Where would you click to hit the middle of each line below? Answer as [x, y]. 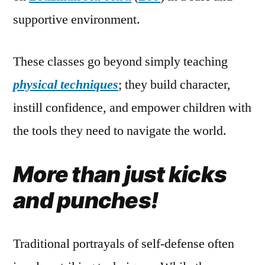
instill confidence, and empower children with [132, 107]
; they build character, [174, 84]
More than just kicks [120, 174]
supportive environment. [77, 19]
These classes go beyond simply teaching [120, 61]
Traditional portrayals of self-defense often [124, 243]
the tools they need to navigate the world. [120, 130]
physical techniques [66, 84]
